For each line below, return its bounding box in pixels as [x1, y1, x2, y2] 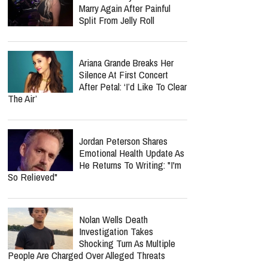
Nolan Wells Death [79, 212, 148, 226]
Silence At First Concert [79, 68, 168, 81]
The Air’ [8, 92, 37, 105]
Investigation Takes [79, 224, 153, 238]
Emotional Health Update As [79, 146, 184, 160]
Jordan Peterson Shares [79, 134, 167, 148]
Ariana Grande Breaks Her [79, 56, 173, 69]
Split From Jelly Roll [79, 13, 154, 27]
